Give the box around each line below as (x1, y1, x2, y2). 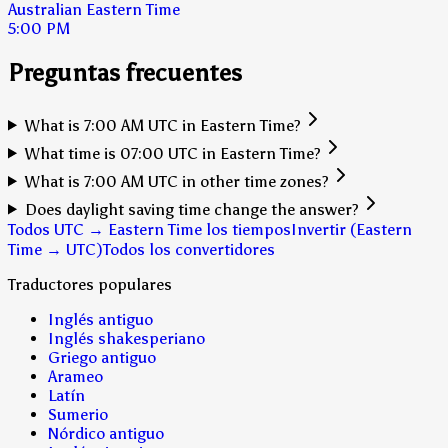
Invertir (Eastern (291, 219, 412, 239)
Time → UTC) (8, 239, 103, 259)
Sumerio (48, 404, 108, 424)
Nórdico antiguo (48, 423, 164, 443)
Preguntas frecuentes (8, 57, 242, 87)
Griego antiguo (48, 347, 156, 367)
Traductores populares (8, 274, 172, 294)
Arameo (48, 366, 103, 386)
